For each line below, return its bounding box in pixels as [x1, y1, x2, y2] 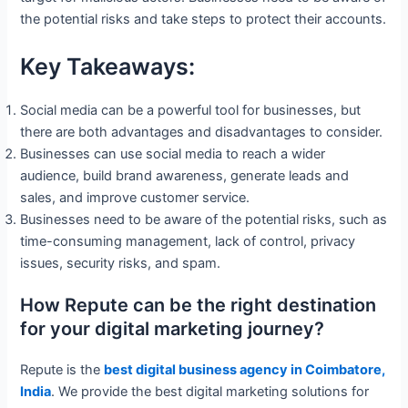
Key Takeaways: [20, 52, 196, 80]
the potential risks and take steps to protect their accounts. [20, 11, 387, 28]
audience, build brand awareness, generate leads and [20, 167, 350, 184]
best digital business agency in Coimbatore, [104, 362, 386, 379]
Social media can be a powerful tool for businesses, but [20, 101, 362, 118]
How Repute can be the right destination [20, 294, 377, 317]
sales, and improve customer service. [20, 189, 254, 206]
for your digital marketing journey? [20, 318, 325, 341]
